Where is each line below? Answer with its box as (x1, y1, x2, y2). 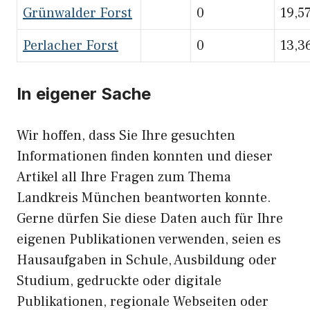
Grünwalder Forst (23, 4, 132, 22)
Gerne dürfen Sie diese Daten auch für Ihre (17, 210, 283, 228)
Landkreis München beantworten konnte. (17, 189, 271, 207)
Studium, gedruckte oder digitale (17, 272, 221, 290)
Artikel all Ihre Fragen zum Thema (17, 168, 231, 186)
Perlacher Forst (23, 37, 118, 55)
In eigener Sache (17, 84, 151, 104)
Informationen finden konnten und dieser (17, 147, 273, 165)
